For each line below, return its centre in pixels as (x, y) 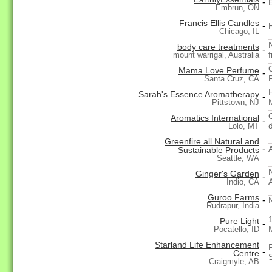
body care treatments (218, 47)
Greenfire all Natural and (212, 142)
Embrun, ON (237, 8)
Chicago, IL (239, 32)
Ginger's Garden (227, 174)
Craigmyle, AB (234, 262)
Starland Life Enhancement (207, 245)
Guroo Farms (233, 198)
